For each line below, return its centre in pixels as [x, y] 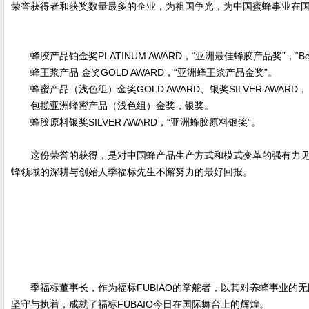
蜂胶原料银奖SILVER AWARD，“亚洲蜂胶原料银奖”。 [146, 122]
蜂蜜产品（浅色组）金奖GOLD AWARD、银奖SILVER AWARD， [169, 89]
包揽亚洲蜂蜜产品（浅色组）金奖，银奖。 [122, 106]
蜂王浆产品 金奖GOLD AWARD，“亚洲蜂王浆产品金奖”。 [154, 72]
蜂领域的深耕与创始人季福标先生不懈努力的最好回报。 [132, 172]
